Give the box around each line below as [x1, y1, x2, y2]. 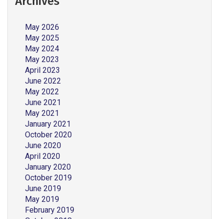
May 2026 [25, 22, 59, 32]
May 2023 [25, 55, 59, 64]
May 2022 [25, 87, 59, 96]
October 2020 [25, 130, 72, 139]
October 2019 [25, 173, 72, 182]
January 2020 [25, 162, 71, 172]
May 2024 [25, 44, 59, 53]
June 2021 [25, 98, 61, 107]
